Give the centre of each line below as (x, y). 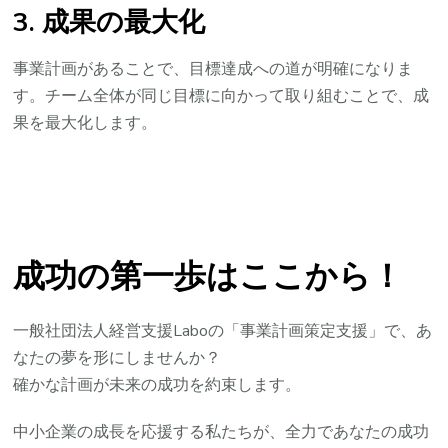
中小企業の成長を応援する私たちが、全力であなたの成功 (221, 431)
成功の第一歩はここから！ (208, 277)
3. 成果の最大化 (109, 22)
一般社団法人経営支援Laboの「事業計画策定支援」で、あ (223, 330)
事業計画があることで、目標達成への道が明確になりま (213, 69)
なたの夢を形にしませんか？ (117, 357)
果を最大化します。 (85, 123)
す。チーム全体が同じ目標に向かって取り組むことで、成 (221, 96)
